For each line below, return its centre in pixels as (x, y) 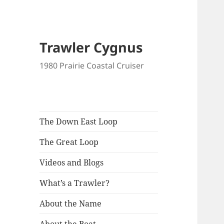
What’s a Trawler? (75, 183)
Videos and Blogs (72, 163)
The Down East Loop (79, 122)
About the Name (71, 204)
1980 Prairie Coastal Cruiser (92, 66)
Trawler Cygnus (91, 47)
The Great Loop (69, 142)
